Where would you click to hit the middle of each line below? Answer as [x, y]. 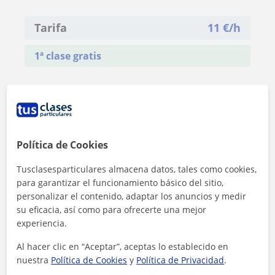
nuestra [34, 260]
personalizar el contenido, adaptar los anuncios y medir [132, 196]
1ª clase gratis [68, 56]
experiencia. [42, 223]
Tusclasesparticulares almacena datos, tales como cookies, [137, 169]
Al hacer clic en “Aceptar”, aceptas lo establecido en [123, 246]
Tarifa [51, 28]
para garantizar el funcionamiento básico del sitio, [120, 183]
